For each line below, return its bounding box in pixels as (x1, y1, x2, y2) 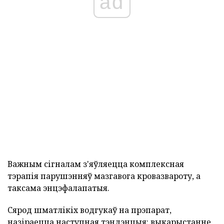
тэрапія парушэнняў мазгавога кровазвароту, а (7, 170, 200, 182)
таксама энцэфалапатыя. (7, 182, 109, 194)
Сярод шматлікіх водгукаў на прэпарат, (7, 204, 171, 216)
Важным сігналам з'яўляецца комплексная (7, 158, 184, 170)
